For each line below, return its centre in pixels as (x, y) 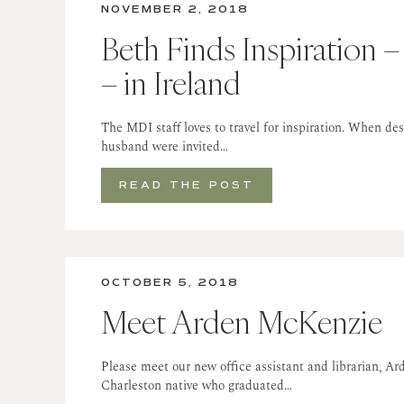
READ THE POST (187, 186)
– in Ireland (171, 83)
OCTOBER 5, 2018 (170, 283)
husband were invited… (165, 147)
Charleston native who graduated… (197, 386)
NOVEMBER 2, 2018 (175, 10)
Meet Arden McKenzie (242, 322)
